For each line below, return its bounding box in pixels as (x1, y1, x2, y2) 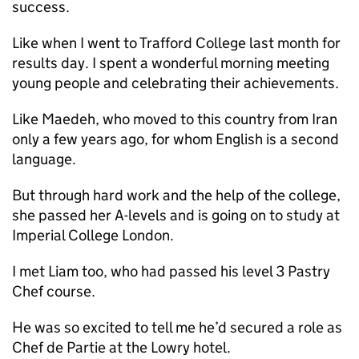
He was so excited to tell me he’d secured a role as (12, 318, 342, 337)
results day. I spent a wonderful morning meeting (12, 54, 329, 72)
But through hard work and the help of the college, (12, 186, 341, 204)
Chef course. (12, 282, 95, 301)
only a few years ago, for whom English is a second (12, 130, 339, 148)
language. (12, 150, 76, 168)
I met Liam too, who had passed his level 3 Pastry (12, 262, 330, 280)
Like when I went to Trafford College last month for (12, 34, 341, 52)
